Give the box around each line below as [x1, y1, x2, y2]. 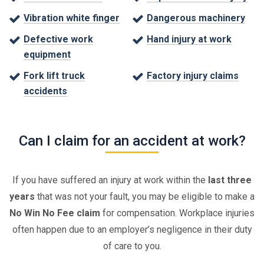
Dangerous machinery [147, 12, 245, 24]
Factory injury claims [147, 70, 239, 81]
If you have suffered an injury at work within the [12, 174, 208, 186]
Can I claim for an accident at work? [18, 133, 246, 149]
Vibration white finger [24, 12, 120, 24]
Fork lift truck [24, 70, 85, 81]
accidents [24, 85, 67, 97]
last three [208, 174, 252, 186]
